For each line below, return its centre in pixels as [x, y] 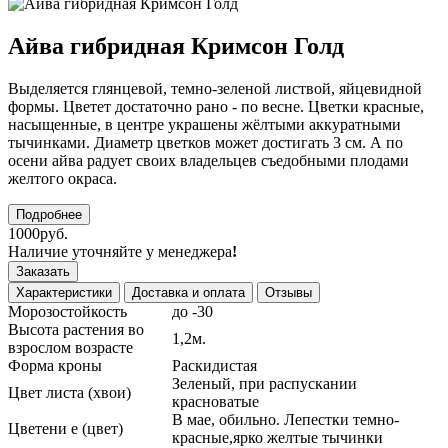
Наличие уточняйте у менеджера [120, 251]
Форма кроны [57, 365]
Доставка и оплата [188, 292]
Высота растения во [76, 329]
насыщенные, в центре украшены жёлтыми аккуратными [204, 124]
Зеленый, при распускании [264, 383]
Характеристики [64, 292]
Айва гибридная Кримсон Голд [176, 45]
